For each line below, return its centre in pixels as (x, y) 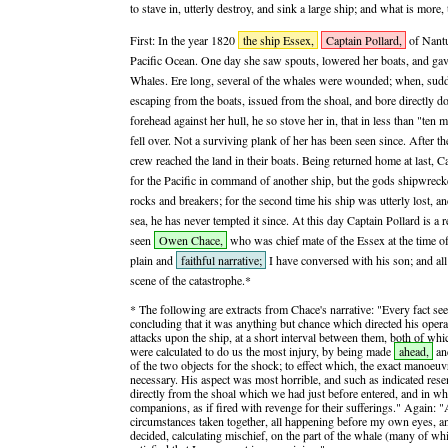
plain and (153, 260)
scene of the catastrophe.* (190, 280)
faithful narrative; (221, 260)
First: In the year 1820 (184, 40)
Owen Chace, (190, 240)
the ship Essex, (278, 40)
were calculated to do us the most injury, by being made (262, 351)
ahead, (413, 351)
